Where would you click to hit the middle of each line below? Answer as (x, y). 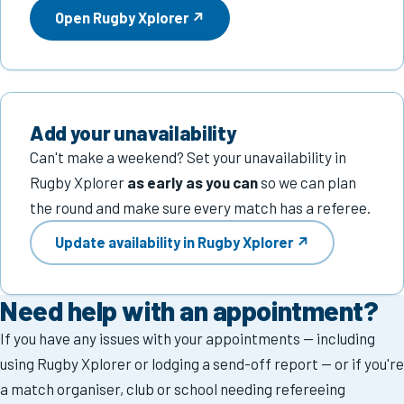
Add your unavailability (133, 132)
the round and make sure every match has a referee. (200, 207)
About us (73, 65)
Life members (88, 148)
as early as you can (193, 182)
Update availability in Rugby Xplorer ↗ (182, 243)
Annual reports (92, 190)
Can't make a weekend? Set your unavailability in (188, 156)
